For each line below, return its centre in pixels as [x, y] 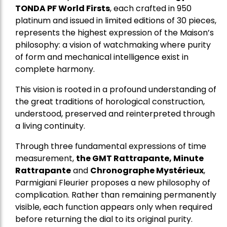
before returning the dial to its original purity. [104, 219]
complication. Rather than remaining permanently [116, 195]
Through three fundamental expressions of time [111, 146]
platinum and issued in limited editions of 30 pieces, [116, 21]
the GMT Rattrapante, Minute [140, 159]
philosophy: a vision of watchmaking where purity [113, 45]
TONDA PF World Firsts [63, 9]
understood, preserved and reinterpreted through [115, 114]
